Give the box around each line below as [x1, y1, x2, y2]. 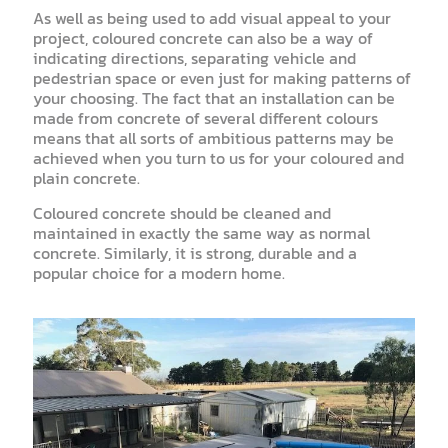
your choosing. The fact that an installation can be [33, 85, 395, 110]
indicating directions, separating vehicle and [33, 45, 356, 70]
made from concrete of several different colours [33, 105, 378, 130]
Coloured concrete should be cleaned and [33, 200, 331, 225]
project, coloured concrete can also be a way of [33, 25, 373, 50]
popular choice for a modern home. [33, 260, 285, 285]
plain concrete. [33, 165, 140, 190]
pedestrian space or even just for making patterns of [33, 65, 411, 90]
